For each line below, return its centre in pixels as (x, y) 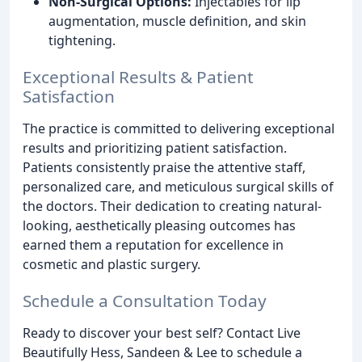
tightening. (82, 41)
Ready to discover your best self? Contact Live (162, 333)
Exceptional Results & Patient (138, 77)
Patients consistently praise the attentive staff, (164, 168)
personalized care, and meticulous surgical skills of (178, 187)
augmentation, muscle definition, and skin (177, 21)
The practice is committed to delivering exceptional (179, 129)
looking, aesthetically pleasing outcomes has (159, 226)
